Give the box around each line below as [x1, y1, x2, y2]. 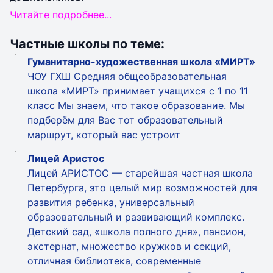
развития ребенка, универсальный [27, 196, 194, 208]
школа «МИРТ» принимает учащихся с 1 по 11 [27, 85, 248, 97]
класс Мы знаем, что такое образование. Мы [27, 99, 245, 112]
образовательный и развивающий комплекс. [27, 211, 244, 223]
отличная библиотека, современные [27, 255, 201, 267]
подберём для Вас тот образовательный [27, 114, 223, 126]
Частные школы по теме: [10, 37, 165, 51]
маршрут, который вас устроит [27, 129, 180, 141]
